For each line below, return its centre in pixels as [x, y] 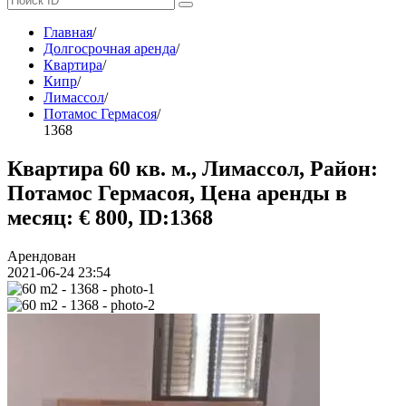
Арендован [42, 256]
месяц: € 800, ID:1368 [110, 217]
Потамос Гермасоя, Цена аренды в [177, 193]
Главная [68, 32]
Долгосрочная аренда [110, 48]
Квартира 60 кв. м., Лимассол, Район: [193, 168]
